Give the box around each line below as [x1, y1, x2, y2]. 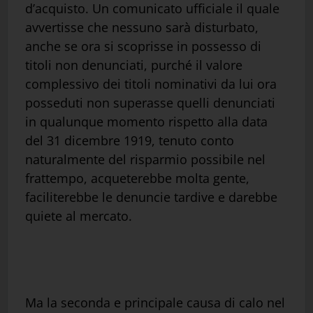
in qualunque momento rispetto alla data [25, 112, 268, 130]
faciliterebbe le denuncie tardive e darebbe [25, 188, 277, 205]
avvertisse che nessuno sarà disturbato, [25, 18, 259, 36]
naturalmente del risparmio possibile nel [25, 150, 265, 168]
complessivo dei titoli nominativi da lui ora [25, 75, 277, 92]
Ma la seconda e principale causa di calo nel [25, 293, 285, 311]
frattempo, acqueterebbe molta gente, [25, 169, 249, 187]
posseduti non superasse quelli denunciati [25, 94, 275, 111]
